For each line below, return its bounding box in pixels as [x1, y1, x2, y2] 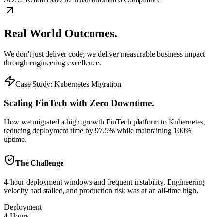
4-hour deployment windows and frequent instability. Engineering [4, 178, 204, 186]
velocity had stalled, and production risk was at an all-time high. [4, 186, 198, 195]
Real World [4, 27, 64, 40]
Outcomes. [64, 27, 117, 40]
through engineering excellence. [4, 59, 101, 67]
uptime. [4, 135, 27, 143]
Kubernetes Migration [54, 80, 121, 89]
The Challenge [15, 159, 63, 168]
